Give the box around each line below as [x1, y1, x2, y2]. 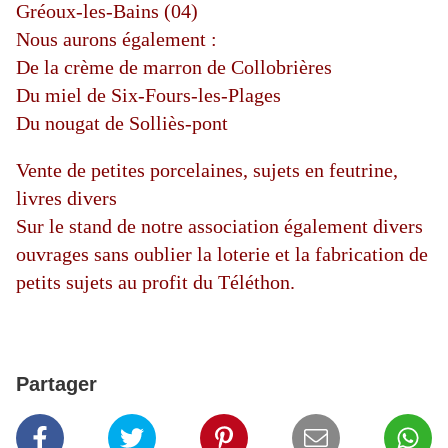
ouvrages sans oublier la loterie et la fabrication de [16, 243, 428, 266]
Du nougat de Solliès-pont [16, 112, 228, 135]
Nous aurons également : [16, 28, 217, 51]
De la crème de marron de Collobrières [16, 56, 332, 79]
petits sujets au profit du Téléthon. [16, 271, 300, 294]
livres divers [16, 187, 117, 210]
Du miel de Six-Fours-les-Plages [16, 84, 281, 107]
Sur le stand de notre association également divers [16, 215, 423, 238]
